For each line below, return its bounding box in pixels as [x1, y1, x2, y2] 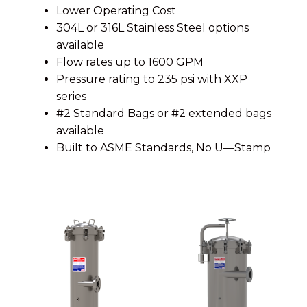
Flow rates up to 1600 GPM [56, 55, 204, 69]
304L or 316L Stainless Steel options [56, 21, 249, 34]
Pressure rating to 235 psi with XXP [56, 72, 247, 86]
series [56, 89, 86, 103]
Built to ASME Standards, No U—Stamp [56, 140, 271, 154]
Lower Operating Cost [56, 3, 176, 17]
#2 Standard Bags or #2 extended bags [56, 106, 271, 120]
